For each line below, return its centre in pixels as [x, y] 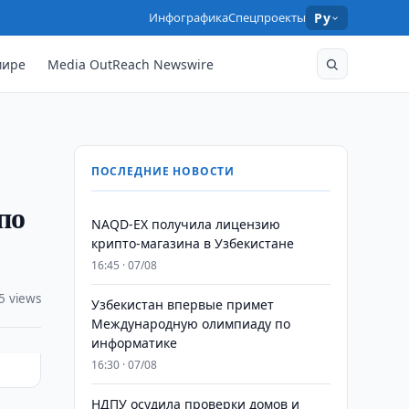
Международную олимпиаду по [190, 324]
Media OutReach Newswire [131, 64]
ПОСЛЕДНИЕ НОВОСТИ [163, 171]
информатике [134, 343]
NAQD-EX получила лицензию [185, 224]
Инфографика [189, 17]
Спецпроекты [267, 17]
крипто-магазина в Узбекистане [192, 243]
